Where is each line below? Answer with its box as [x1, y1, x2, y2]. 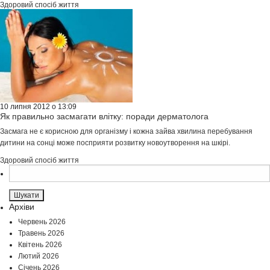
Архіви [9, 202, 34, 212]
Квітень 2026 [18, 240, 62, 250]
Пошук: [8, 166, 31, 173]
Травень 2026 [18, 229, 64, 238]
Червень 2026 [18, 218, 66, 227]
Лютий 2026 [18, 252, 59, 261]
